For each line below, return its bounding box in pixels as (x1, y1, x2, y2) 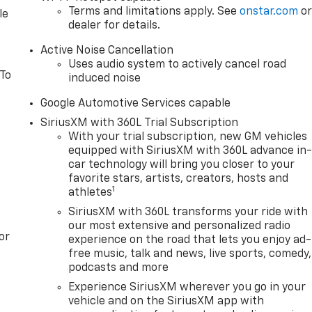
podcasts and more (68, 262, 169, 274)
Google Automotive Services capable (40, 97, 231, 109)
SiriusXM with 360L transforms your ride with (68, 206, 309, 218)
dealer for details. (68, 19, 161, 31)
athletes (68, 187, 113, 198)
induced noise (68, 72, 141, 84)
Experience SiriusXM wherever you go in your (68, 281, 306, 293)
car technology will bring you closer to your (68, 159, 295, 171)
